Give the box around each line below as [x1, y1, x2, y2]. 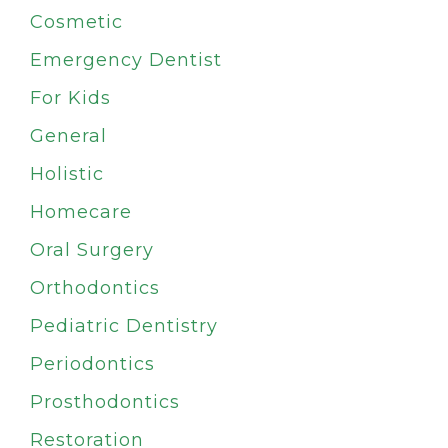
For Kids [30, 87, 111, 110]
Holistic [30, 163, 104, 186]
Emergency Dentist [30, 49, 222, 72]
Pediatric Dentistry [30, 315, 218, 338]
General [30, 125, 107, 148]
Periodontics [30, 353, 155, 376]
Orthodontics [30, 277, 160, 300]
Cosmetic [30, 11, 123, 34]
